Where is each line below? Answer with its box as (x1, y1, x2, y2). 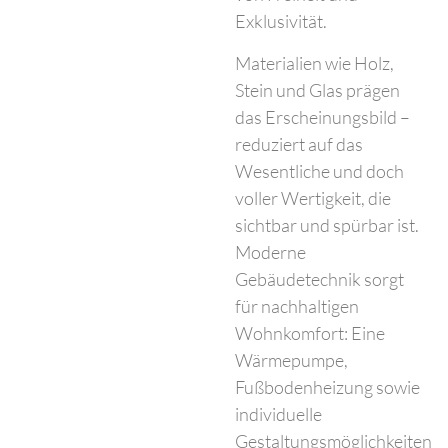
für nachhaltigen (235, 294, 360, 317)
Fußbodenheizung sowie (235, 375, 421, 398)
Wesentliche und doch (235, 159, 405, 182)
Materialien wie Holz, (235, 51, 395, 74)
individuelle (235, 402, 323, 425)
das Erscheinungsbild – (235, 105, 411, 128)
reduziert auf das (235, 132, 364, 155)
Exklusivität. (235, 10, 328, 33)
